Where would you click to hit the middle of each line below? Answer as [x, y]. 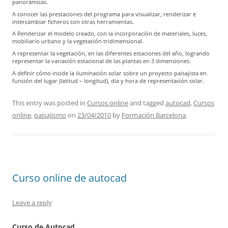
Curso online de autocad [69, 178]
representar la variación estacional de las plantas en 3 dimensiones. [102, 61]
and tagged [147, 103]
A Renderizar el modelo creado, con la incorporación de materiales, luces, [110, 34]
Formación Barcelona [154, 115]
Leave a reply [32, 202]
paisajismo [50, 115]
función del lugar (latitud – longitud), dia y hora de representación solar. [108, 80]
